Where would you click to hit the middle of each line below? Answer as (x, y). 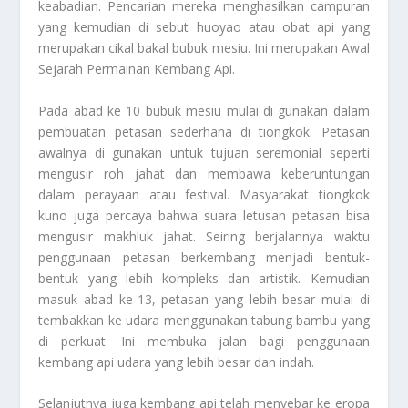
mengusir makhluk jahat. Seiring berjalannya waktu (204, 236)
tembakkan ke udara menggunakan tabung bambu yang (204, 320)
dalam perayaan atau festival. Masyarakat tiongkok (204, 194)
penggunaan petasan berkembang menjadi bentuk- (204, 257)
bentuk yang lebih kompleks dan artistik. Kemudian (204, 278)
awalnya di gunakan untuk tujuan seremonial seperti (204, 152)
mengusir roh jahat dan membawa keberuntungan (204, 173)
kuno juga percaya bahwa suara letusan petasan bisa (204, 215)
